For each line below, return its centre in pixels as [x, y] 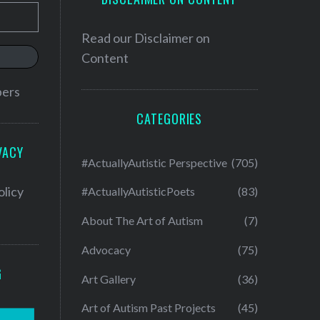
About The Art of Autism [142, 221]
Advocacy [106, 249]
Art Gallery [108, 279]
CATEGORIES [170, 119]
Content [105, 58]
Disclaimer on [172, 38]
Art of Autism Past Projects [148, 308]
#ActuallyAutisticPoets [138, 191]
